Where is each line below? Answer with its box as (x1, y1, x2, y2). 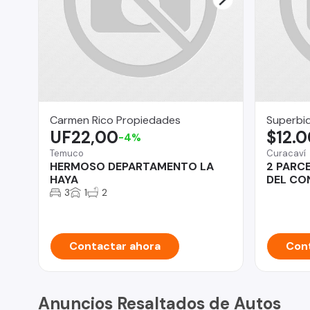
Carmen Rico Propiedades (50, 112, 181, 127)
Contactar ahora (69, 238, 161, 253)
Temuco (50, 147, 84, 159)
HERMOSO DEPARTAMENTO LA (50, 158, 214, 174)
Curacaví (266, 147, 306, 159)
